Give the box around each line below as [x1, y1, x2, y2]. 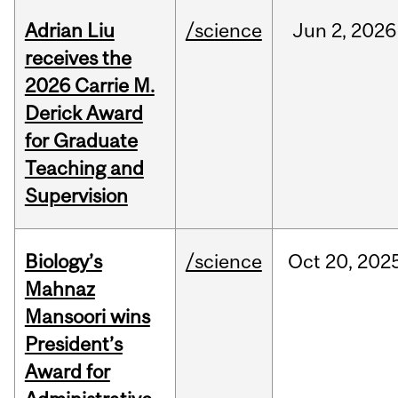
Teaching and [24, 156, 144, 180]
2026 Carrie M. [24, 74, 155, 98]
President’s [24, 332, 123, 356]
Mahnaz [24, 277, 95, 301]
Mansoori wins [24, 305, 150, 329]
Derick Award [24, 101, 143, 125]
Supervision [24, 184, 128, 208]
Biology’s [24, 250, 102, 274]
